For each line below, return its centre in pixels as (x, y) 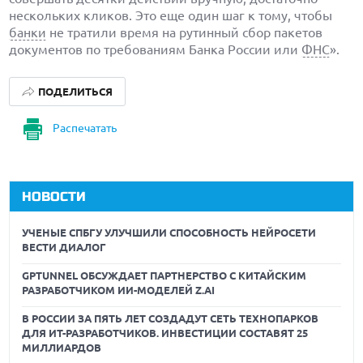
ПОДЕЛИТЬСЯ (75, 92)
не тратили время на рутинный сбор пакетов (185, 32)
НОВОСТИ (54, 196)
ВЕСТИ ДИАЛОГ (64, 247)
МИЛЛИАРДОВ (62, 348)
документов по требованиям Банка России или (156, 49)
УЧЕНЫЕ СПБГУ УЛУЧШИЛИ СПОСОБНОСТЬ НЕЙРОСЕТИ (169, 233)
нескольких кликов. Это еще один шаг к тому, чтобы (171, 15)
